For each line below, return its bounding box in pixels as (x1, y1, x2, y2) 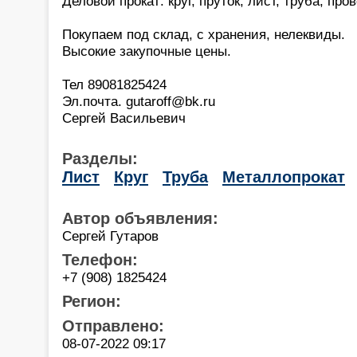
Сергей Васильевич (62, 109, 186, 126)
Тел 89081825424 (62, 76, 167, 92)
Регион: (62, 292, 121, 310)
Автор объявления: (62, 209, 218, 227)
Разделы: (62, 149, 138, 167)
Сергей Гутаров (62, 227, 159, 244)
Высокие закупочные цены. (62, 42, 231, 59)
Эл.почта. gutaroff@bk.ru (62, 92, 215, 109)
